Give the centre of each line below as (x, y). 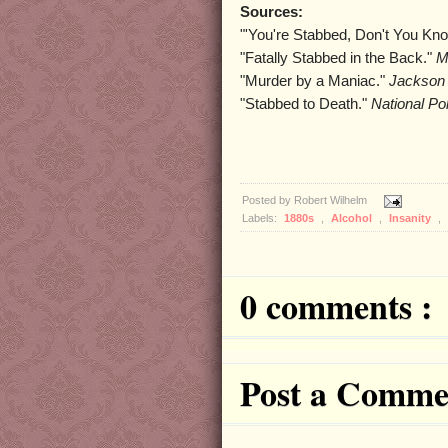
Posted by (268, 200)
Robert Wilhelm (332, 200)
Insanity (411, 218)
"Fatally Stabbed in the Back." (338, 58)
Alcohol (353, 218)
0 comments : (336, 306)
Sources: (271, 12)
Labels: (261, 218)
